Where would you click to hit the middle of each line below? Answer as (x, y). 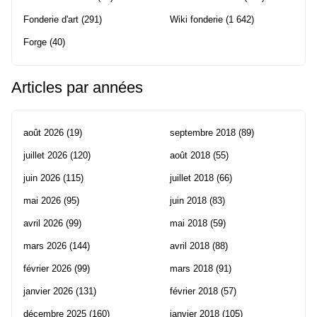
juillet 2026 (45, 155)
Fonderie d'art (51, 20)
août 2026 (44, 132)
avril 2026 (43, 223)
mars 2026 (45, 246)
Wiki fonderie (196, 20)
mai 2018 (189, 223)
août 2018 (190, 155)
